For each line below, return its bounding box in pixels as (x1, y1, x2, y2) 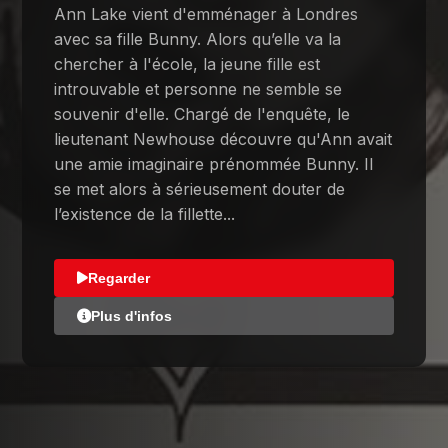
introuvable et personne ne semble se (54, 78, 343, 99)
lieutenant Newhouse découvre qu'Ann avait (54, 128, 393, 149)
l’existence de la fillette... (54, 203, 236, 224)
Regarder (87, 269, 150, 286)
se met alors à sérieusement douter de (54, 178, 346, 199)
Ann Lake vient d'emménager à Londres (54, 3, 359, 24)
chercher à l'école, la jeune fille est (54, 53, 321, 74)
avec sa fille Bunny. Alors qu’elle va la (54, 28, 342, 49)
